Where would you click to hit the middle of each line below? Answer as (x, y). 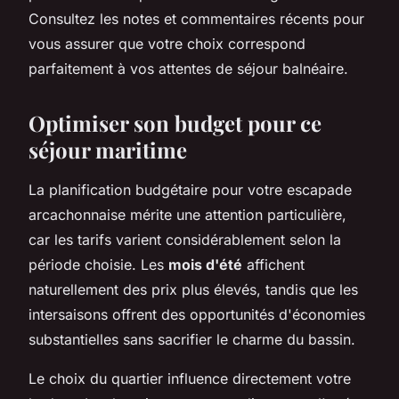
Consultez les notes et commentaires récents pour (196, 18)
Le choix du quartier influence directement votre (190, 378)
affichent (273, 264)
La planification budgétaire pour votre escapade (190, 189)
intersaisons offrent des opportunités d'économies (197, 314)
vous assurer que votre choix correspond (167, 43)
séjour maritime (108, 149)
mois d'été (205, 264)
